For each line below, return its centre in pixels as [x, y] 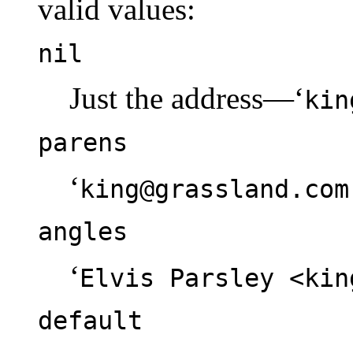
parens [83, 142]
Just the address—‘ [187, 98]
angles [83, 231]
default [90, 320]
